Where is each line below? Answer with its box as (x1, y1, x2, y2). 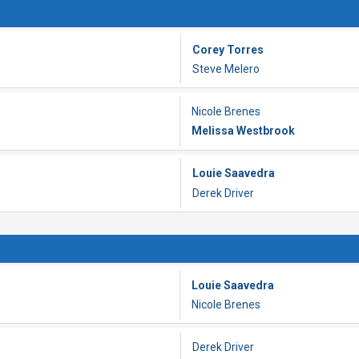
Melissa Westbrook (192, 124, 295, 138)
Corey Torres (192, 42, 264, 56)
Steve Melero (192, 62, 260, 75)
